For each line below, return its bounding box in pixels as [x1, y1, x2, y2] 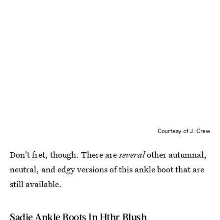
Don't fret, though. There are [10, 148, 119, 160]
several [119, 148, 145, 160]
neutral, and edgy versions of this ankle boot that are [10, 163, 204, 175]
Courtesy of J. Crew [157, 126, 210, 135]
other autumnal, [145, 148, 207, 160]
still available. [10, 178, 62, 190]
